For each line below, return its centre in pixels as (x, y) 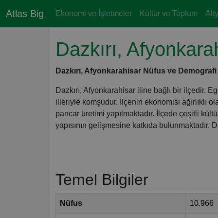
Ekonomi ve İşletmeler (94, 13)
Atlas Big (25, 14)
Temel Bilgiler (102, 180)
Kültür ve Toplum (169, 13)
